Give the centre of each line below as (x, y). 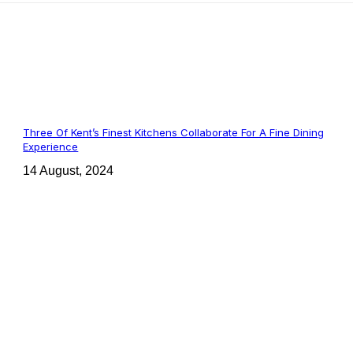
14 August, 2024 (69, 171)
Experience (51, 147)
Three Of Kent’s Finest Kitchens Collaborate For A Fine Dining (174, 132)
